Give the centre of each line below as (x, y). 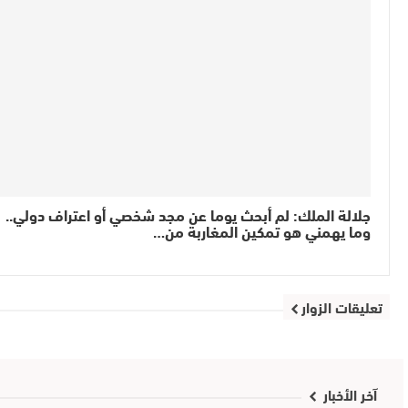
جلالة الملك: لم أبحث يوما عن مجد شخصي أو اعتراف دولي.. (188, 214)
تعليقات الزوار (342, 307)
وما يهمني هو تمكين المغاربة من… (262, 230)
